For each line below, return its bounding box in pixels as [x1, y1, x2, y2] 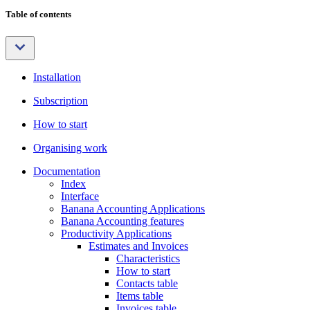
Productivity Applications [61, 227, 172, 239]
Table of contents [6, 9, 71, 20]
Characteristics [116, 252, 180, 264]
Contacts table [116, 277, 178, 289]
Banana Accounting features [61, 215, 184, 227]
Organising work [33, 141, 107, 154]
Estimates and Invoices [89, 239, 188, 252]
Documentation [33, 165, 100, 177]
